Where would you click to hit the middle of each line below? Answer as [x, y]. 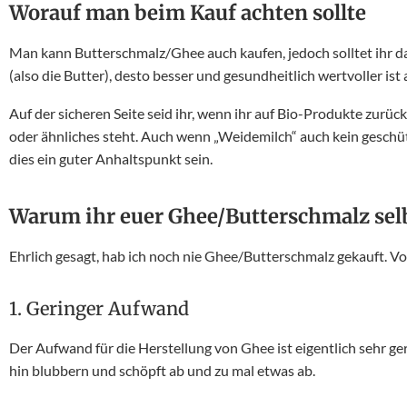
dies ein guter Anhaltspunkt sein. [112, 159]
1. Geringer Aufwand [99, 308]
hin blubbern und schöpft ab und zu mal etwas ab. [164, 370]
